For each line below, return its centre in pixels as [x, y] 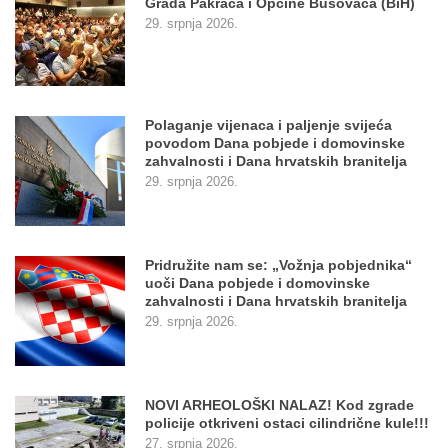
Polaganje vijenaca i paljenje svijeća [268, 125]
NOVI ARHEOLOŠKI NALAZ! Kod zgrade [279, 405]
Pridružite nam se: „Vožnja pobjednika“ [278, 265]
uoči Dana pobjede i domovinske [257, 283]
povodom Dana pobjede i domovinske [275, 143]
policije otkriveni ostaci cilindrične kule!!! [287, 423]
